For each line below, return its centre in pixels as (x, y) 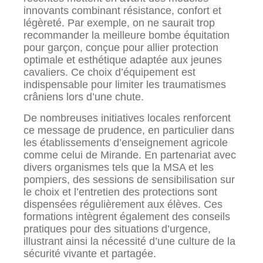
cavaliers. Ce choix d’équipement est (109, 73)
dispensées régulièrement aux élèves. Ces (123, 204)
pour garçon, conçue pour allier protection (121, 48)
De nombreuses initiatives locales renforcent (127, 118)
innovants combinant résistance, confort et (122, 11)
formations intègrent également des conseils (127, 216)
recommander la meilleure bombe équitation (127, 36)
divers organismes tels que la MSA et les (119, 167)
